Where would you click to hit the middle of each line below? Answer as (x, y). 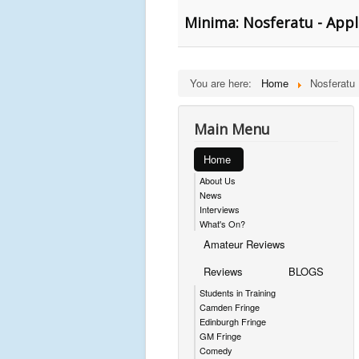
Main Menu (232, 129)
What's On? (222, 224)
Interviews (220, 209)
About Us (218, 180)
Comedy (216, 350)
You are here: (224, 83)
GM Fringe (220, 336)
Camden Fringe (230, 307)
